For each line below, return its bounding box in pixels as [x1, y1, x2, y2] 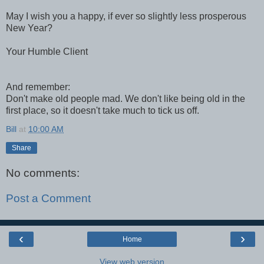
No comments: [6, 166, 80, 179]
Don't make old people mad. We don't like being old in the [6, 93, 245, 104]
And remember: [6, 81, 70, 92]
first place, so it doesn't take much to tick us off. [6, 105, 199, 115]
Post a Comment [6, 192, 91, 205]
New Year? [6, 22, 52, 33]
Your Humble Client [6, 46, 88, 57]
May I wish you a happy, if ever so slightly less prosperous [6, 11, 246, 21]
